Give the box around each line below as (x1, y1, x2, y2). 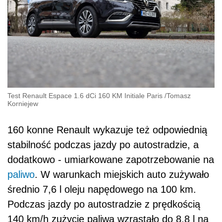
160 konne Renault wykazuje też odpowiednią (7, 124, 207, 135)
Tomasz (166, 91, 191, 100)
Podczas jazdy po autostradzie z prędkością (7, 198, 200, 210)
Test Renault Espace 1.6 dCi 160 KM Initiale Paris (7, 91, 163, 100)
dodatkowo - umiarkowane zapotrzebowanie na (7, 154, 214, 165)
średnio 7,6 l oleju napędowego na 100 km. (7, 183, 196, 195)
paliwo (7, 168, 35, 180)
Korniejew (7, 99, 38, 108)
